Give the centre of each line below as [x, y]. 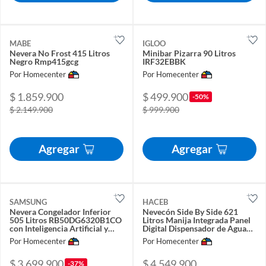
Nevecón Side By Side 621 [190, 211]
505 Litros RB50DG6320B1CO [66, 220]
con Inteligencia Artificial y [59, 228]
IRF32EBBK [164, 62]
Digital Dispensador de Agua [194, 228]
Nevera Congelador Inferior [60, 211]
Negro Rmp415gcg [44, 62]
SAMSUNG [28, 202]
